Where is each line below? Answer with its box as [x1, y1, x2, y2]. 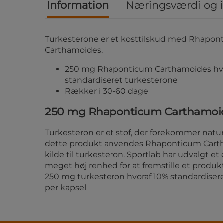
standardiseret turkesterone [65, 75, 178, 85]
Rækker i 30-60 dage [65, 86, 148, 96]
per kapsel [45, 183, 86, 193]
